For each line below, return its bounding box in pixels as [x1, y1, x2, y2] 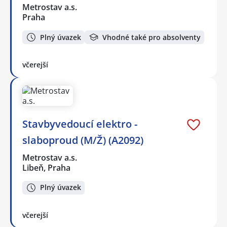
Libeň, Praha [22, 162, 70, 173]
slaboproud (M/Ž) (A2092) [22, 133, 143, 147]
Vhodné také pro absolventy [102, 32, 201, 42]
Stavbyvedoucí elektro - [22, 117, 137, 131]
